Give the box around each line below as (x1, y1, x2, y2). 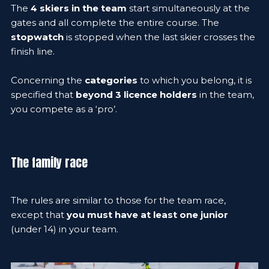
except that (11, 209, 67, 221)
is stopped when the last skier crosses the (64, 31, 255, 43)
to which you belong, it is (138, 74, 252, 86)
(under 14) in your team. (11, 223, 121, 235)
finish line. (11, 46, 55, 58)
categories (85, 74, 138, 86)
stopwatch (11, 31, 64, 43)
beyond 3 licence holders (76, 89, 199, 101)
